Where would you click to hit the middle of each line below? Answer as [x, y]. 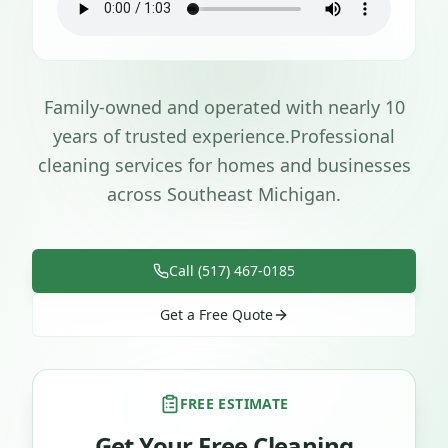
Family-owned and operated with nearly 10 [224, 106]
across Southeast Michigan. [224, 193]
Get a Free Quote [216, 314]
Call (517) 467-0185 [232, 270]
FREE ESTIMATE [234, 403]
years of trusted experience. [171, 135]
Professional [342, 135]
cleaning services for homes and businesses [224, 164]
